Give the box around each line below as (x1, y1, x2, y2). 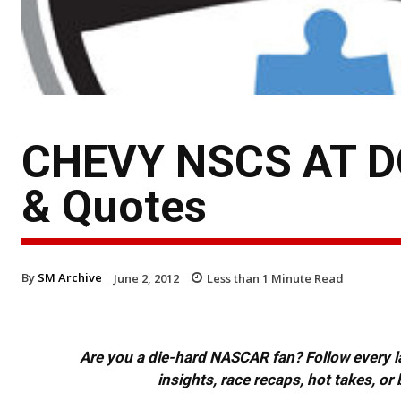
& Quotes (21, 180, 207, 233)
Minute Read (269, 269, 344, 286)
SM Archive (38, 269, 102, 286)
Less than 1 (207, 269, 269, 286)
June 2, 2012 (114, 269, 179, 286)
